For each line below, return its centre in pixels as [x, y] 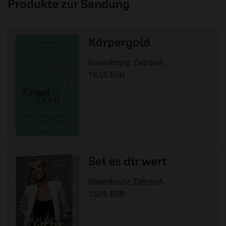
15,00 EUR [106, 194]
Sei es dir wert [127, 161]
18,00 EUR [106, 75]
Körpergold [119, 42]
